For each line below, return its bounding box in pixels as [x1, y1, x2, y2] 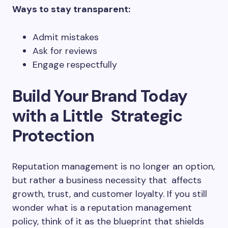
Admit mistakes [33, 31, 99, 43]
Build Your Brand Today [12, 85, 187, 107]
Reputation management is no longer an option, [12, 160, 215, 173]
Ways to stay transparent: [12, 3, 130, 15]
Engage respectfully [33, 59, 117, 71]
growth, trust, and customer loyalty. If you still [12, 188, 207, 200]
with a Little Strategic [12, 105, 182, 127]
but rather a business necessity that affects [12, 174, 202, 186]
